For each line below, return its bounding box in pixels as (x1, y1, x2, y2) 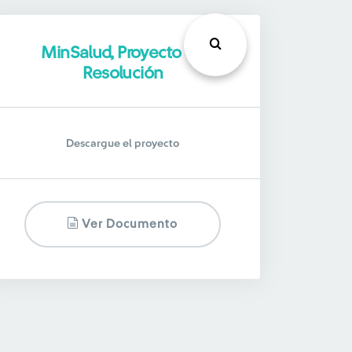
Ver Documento (79, 218, 178, 230)
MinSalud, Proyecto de (41, 44, 204, 61)
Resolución (82, 64, 163, 82)
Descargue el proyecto (65, 138, 179, 149)
